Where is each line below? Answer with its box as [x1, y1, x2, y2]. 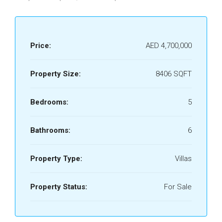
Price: [30, 41, 51, 50]
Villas [175, 154, 192, 163]
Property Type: [30, 154, 82, 163]
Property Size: [30, 69, 81, 78]
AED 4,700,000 [146, 41, 192, 50]
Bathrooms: [30, 126, 70, 135]
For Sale [164, 182, 192, 191]
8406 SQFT [156, 69, 192, 78]
